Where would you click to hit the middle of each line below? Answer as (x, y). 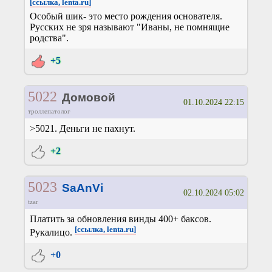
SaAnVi (82, 188)
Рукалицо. (52, 233)
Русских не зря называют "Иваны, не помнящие (130, 27)
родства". (49, 38)
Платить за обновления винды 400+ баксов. (121, 219)
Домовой (88, 98)
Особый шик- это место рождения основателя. (126, 16)
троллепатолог (49, 111)
